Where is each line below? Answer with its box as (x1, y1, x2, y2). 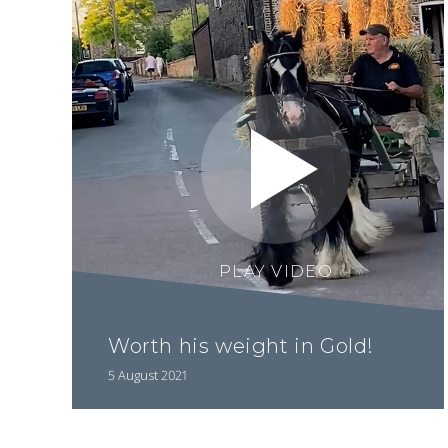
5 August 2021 (108, 365, 187, 384)
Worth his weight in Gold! (108, 334, 374, 359)
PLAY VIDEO (219, 261, 333, 281)
